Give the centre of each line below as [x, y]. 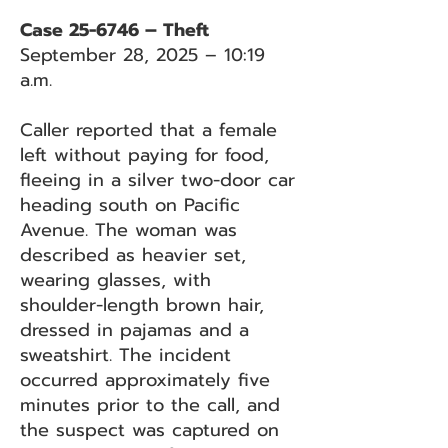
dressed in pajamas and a [134, 330]
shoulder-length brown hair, [142, 305]
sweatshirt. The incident [125, 355]
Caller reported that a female [148, 130]
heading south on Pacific [130, 205]
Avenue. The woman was [128, 230]
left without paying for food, [144, 155]
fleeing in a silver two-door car [157, 180]
